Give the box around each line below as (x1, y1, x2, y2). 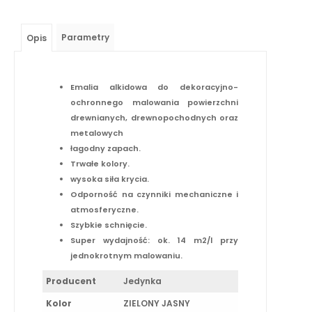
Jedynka (123, 274, 162, 287)
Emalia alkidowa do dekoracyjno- (70, 81, 239, 93)
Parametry (61, 31, 109, 43)
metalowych (70, 127, 123, 139)
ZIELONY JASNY (123, 297, 190, 309)
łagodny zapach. (70, 142, 141, 154)
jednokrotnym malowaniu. (70, 249, 182, 261)
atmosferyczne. (70, 203, 139, 215)
